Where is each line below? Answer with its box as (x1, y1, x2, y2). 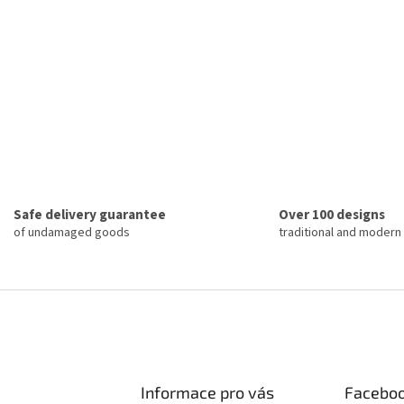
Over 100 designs (279, 205, 385, 225)
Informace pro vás (140, 381, 274, 402)
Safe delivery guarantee (13, 205, 166, 225)
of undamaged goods (13, 224, 130, 243)
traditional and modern (279, 224, 401, 243)
